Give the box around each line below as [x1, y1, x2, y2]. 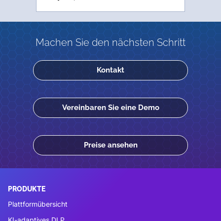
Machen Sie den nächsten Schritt [36, 37, 185, 49]
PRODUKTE [8, 185, 45, 193]
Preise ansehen [83, 141, 138, 150]
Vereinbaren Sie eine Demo [62, 103, 159, 112]
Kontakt [97, 66, 124, 75]
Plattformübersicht [8, 199, 68, 208]
